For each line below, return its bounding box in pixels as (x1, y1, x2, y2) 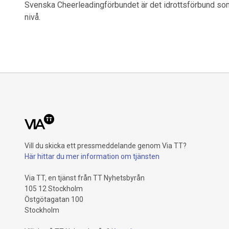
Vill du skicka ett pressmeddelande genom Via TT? (25, 142, 187, 150)
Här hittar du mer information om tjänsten (25, 152, 159, 161)
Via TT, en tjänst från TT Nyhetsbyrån (25, 174, 145, 182)
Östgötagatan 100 (25, 195, 83, 203)
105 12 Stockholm (25, 185, 83, 193)
